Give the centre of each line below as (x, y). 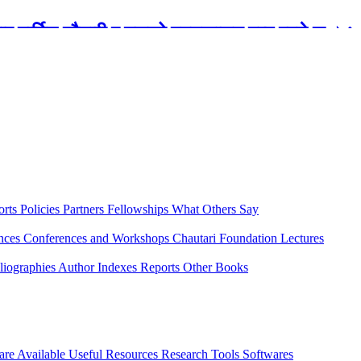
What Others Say (215, 209)
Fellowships (139, 209)
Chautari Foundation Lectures (248, 238)
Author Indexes (99, 267)
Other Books (216, 267)
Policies (41, 209)
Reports (162, 267)
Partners (85, 209)
